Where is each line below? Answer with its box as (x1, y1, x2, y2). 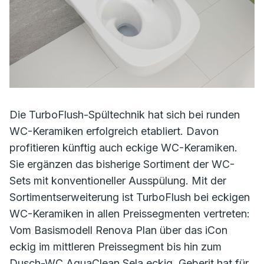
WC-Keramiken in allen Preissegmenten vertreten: (9, 207, 250, 220)
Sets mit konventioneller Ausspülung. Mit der (9, 174, 226, 187)
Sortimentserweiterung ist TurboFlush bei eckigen (9, 190, 250, 203)
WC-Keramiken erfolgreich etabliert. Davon (9, 124, 219, 137)
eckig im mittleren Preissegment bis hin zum (9, 240, 222, 253)
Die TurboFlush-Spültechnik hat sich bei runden (9, 108, 240, 121)
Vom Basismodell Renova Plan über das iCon (9, 223, 227, 236)
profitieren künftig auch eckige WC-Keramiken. (9, 141, 237, 154)
